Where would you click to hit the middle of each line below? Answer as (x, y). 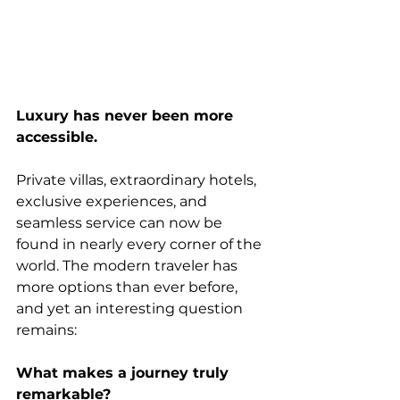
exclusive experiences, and (113, 201)
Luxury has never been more (127, 116)
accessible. (57, 137)
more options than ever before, (129, 287)
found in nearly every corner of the (141, 244)
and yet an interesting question (131, 308)
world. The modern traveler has (129, 266)
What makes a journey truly (125, 373)
